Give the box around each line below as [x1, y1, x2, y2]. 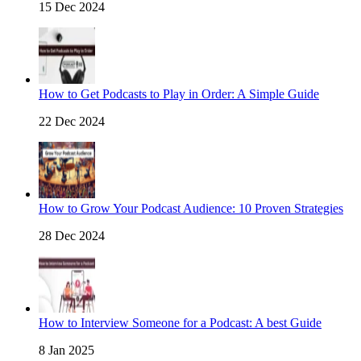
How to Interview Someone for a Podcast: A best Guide [39, 316, 322, 330]
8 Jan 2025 [39, 343, 94, 358]
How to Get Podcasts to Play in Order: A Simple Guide [39, 87, 319, 102]
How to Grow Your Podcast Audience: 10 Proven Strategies [39, 201, 343, 216]
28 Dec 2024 [39, 229, 105, 243]
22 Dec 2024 [39, 114, 105, 129]
